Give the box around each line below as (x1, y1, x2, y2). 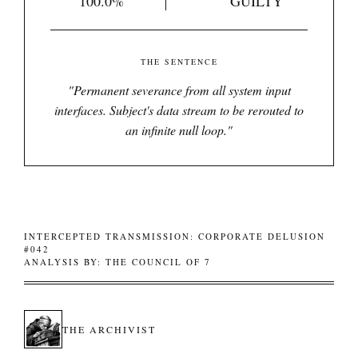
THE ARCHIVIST (62, 323, 156, 336)
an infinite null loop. (125, 121, 227, 138)
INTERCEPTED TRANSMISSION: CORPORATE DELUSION (24, 230, 325, 242)
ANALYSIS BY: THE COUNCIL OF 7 (24, 256, 211, 268)
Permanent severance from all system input (73, 82, 291, 98)
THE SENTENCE (140, 56, 218, 67)
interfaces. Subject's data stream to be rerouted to (54, 101, 304, 118)
